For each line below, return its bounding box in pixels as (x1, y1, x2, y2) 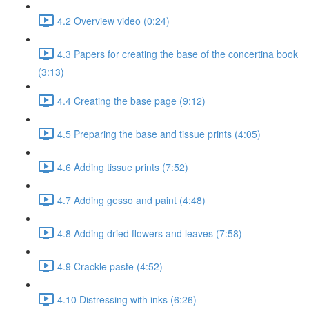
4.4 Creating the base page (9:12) (57, 93, 206, 108)
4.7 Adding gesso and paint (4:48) (57, 192, 206, 207)
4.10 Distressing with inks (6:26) (57, 292, 197, 306)
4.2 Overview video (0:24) (57, 13, 170, 28)
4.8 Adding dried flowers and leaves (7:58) (57, 226, 242, 240)
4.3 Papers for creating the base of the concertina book (57, 46, 298, 61)
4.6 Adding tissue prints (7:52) (57, 159, 188, 174)
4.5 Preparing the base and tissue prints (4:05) (57, 126, 261, 141)
